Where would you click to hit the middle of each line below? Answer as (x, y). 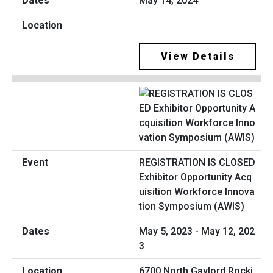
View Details (197, 57)
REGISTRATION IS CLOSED (197, 162)
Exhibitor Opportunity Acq (195, 177)
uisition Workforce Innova (197, 191)
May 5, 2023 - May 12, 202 (197, 231)
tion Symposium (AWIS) (192, 206)
